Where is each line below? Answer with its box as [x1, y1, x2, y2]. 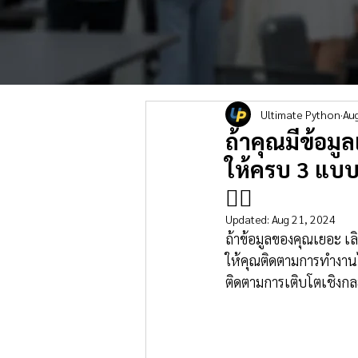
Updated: [225, 212, 272, 226]
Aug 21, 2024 [272, 212, 336, 226]
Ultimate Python [261, 106, 340, 121]
